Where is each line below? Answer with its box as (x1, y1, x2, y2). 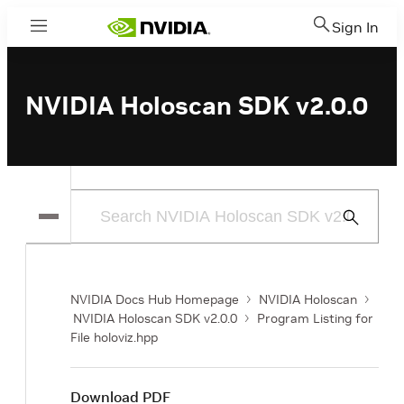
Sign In (332, 18, 379, 36)
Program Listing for (257, 310, 373, 326)
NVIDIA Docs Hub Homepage (70, 291, 239, 308)
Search (340, 232, 377, 245)
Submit (340, 210, 377, 224)
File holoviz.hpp (70, 329, 158, 345)
